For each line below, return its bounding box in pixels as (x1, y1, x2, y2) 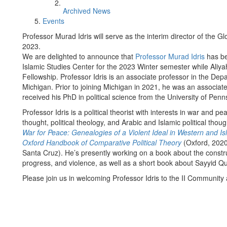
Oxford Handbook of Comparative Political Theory (22, 137, 181, 147)
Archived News (63, 6, 110, 16)
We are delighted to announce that (22, 51, 135, 61)
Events (43, 16, 64, 26)
